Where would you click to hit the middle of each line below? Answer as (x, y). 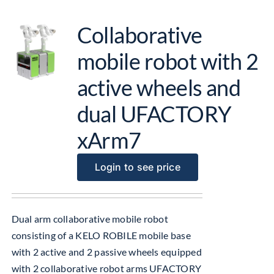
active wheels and (159, 87)
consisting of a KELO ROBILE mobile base (101, 235)
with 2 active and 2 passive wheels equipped (106, 252)
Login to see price (137, 167)
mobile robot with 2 (168, 61)
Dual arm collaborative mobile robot (90, 219)
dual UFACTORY (154, 114)
